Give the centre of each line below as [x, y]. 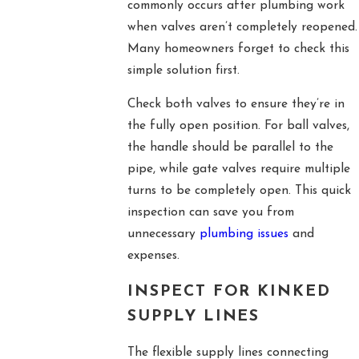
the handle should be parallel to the [230, 148]
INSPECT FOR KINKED [229, 292]
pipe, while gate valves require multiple [238, 169]
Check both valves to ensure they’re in [236, 105]
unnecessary [163, 234]
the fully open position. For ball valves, [238, 126]
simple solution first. [183, 70]
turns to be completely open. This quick [239, 191]
